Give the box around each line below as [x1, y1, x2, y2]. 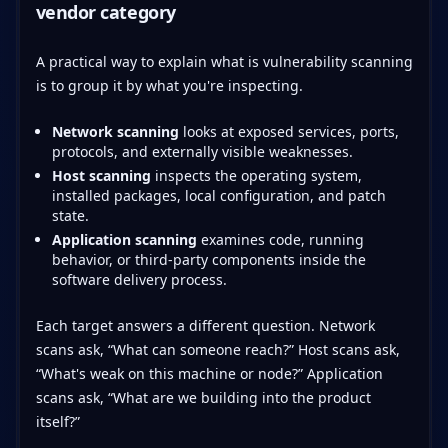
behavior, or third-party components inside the [51, 249, 366, 269]
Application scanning [51, 229, 197, 249]
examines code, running [196, 229, 364, 249]
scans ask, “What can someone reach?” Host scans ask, [35, 339, 400, 359]
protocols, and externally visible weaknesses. [51, 141, 353, 161]
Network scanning [51, 121, 179, 141]
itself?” [35, 411, 80, 431]
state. [51, 205, 89, 225]
